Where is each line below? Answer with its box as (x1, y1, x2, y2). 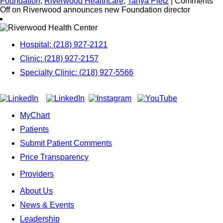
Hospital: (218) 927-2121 (20, 40, 108, 49)
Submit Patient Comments (20, 138, 112, 147)
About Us (20, 186, 53, 195)
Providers (20, 169, 54, 178)
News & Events (20, 200, 74, 209)
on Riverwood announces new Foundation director (10, 5, 190, 14)
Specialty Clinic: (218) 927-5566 (20, 68, 133, 77)
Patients (20, 124, 49, 133)
